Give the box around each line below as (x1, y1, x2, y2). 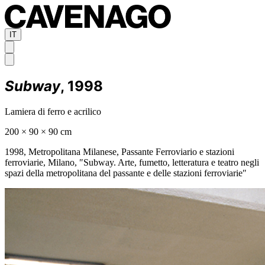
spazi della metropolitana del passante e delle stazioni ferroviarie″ (5, 167, 247, 178)
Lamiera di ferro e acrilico (5, 106, 101, 117)
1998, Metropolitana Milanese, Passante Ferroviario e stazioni (5, 146, 234, 157)
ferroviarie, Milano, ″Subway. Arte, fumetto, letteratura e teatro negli (5, 157, 259, 167)
